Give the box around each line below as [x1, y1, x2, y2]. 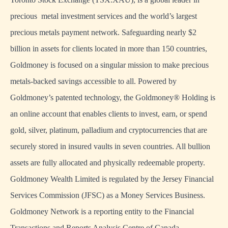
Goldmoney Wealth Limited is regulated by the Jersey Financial [10, 175, 214, 183]
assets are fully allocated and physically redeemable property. [10, 158, 205, 167]
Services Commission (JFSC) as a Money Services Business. [10, 191, 205, 199]
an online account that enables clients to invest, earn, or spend [10, 109, 207, 118]
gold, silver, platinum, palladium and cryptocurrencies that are [10, 126, 207, 134]
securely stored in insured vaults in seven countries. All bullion [10, 142, 210, 151]
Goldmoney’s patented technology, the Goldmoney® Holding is [10, 93, 215, 102]
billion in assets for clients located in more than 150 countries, [10, 44, 207, 53]
